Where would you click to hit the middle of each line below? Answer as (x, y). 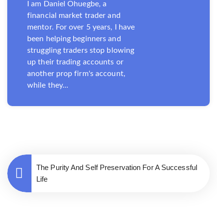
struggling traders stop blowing (81, 50)
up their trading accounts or (75, 62)
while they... (48, 85)
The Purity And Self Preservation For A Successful (117, 167)
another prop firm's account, (76, 73)
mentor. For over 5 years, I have (81, 27)
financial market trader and (74, 15)
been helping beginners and (74, 39)
